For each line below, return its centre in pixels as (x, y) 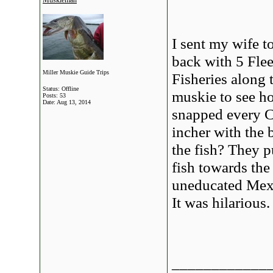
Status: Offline (61, 89)
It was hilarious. (221, 202)
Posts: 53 (54, 95)
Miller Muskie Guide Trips (76, 72)
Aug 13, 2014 (74, 102)
